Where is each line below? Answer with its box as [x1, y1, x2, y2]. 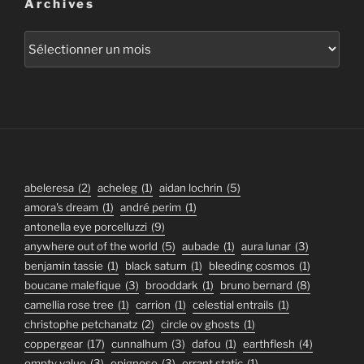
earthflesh [243, 337, 295, 351]
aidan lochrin [159, 181, 223, 195]
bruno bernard [220, 279, 292, 292]
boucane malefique [24, 279, 121, 292]
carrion [136, 298, 171, 312]
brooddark [145, 279, 198, 292]
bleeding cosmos [209, 259, 295, 273]
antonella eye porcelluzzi [24, 220, 147, 234]
